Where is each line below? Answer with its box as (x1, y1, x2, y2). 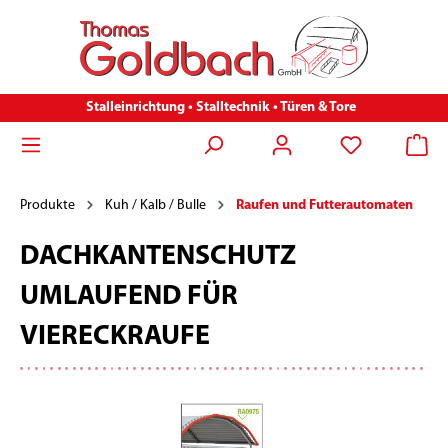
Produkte (20, 197, 75, 213)
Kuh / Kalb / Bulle (105, 197, 206, 213)
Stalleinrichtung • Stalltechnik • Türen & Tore (86, 99, 356, 115)
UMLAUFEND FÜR (20, 282, 238, 311)
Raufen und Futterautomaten (236, 197, 413, 213)
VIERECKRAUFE (20, 322, 210, 351)
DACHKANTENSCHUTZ (20, 242, 296, 271)
